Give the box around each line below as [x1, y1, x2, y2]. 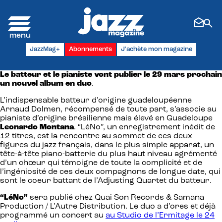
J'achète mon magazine [121, 46, 192, 53]
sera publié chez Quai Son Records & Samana [30, 193, 204, 202]
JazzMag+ [30, 46, 60, 53]
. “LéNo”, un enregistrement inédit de [74, 123, 215, 131]
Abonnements [69, 46, 112, 53]
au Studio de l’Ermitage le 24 [106, 211, 215, 220]
